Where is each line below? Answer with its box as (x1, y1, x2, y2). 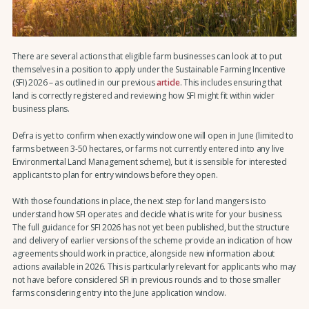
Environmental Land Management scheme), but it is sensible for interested (12, 155, 287, 168)
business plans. (12, 103, 70, 115)
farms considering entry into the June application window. (12, 287, 226, 299)
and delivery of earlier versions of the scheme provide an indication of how (12, 235, 292, 247)
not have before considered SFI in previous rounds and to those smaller (12, 274, 281, 286)
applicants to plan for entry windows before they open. (12, 168, 218, 181)
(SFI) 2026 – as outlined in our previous (12, 77, 157, 89)
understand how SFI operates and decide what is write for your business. (12, 208, 283, 221)
